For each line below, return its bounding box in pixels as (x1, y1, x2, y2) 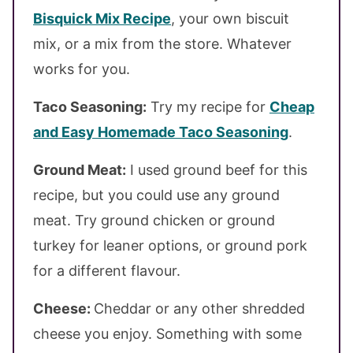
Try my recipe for (147, 98, 269, 115)
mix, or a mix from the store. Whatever (33, 35, 292, 52)
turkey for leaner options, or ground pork (33, 236, 307, 254)
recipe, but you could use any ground (33, 186, 280, 203)
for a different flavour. (33, 262, 180, 279)
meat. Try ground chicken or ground (33, 211, 275, 229)
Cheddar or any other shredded (94, 299, 305, 317)
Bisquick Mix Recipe (33, 9, 171, 27)
